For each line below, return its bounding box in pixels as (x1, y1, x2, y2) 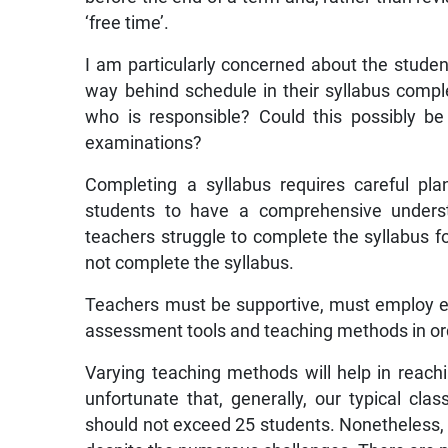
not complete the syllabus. (85, 252, 295, 273)
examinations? (85, 132, 203, 153)
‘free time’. (85, 12, 170, 33)
